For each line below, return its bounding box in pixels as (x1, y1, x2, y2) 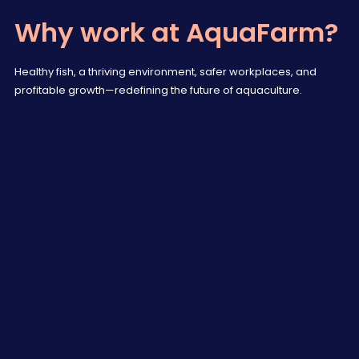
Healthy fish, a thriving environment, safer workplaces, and (14, 67, 317, 79)
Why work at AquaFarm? (14, 22, 339, 49)
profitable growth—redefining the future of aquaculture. (14, 86, 303, 97)
